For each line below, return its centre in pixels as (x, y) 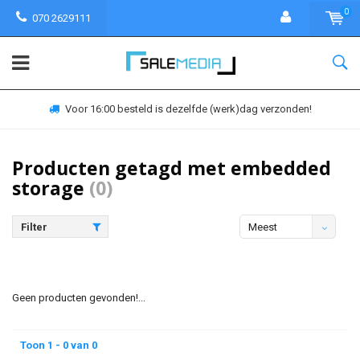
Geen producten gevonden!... (79, 298)
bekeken (268, 251)
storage (51, 188)
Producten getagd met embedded (172, 168)
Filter (34, 227)
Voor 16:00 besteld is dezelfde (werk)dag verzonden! (188, 109)
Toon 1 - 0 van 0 (59, 345)
